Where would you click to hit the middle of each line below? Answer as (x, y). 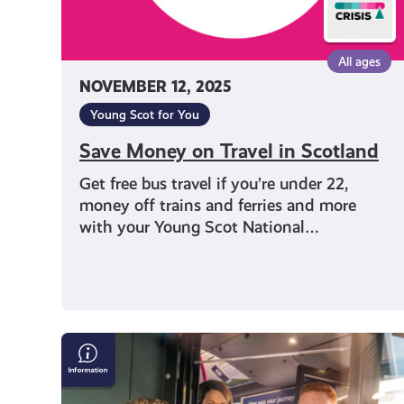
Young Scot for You (144, 114)
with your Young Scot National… (199, 226)
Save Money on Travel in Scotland (229, 151)
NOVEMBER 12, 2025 (155, 87)
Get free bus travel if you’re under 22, (213, 183)
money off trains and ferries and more (217, 205)
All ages (360, 61)
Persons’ (96, 365)
